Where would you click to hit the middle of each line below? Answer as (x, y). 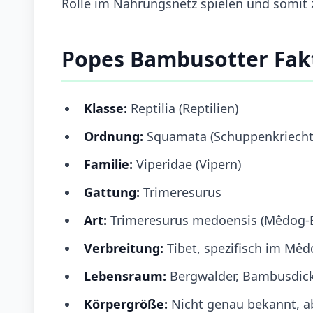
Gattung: (112, 192)
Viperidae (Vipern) (187, 164)
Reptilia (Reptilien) (183, 108)
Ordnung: (114, 136)
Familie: (108, 164)
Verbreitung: (124, 248)
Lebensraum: (127, 276)
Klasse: (105, 108)
